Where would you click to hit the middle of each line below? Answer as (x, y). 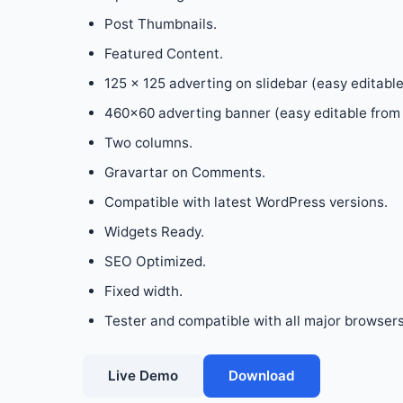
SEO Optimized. (155, 261)
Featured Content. (164, 54)
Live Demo (143, 376)
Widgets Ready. (154, 232)
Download (262, 376)
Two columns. (148, 143)
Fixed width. (143, 291)
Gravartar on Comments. (185, 172)
